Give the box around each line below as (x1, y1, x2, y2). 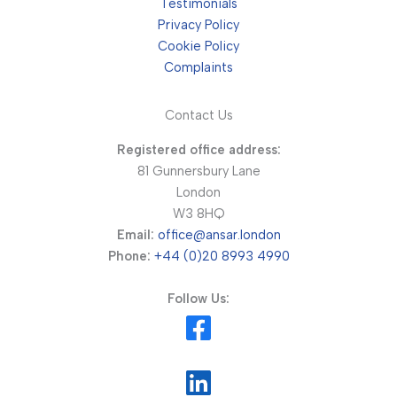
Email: (116, 227, 154, 244)
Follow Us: (167, 291, 230, 307)
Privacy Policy (158, 17, 239, 34)
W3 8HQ (172, 206, 225, 222)
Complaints (164, 59, 233, 76)
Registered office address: (116, 142, 281, 159)
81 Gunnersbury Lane (136, 163, 261, 180)
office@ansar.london (157, 227, 281, 244)
